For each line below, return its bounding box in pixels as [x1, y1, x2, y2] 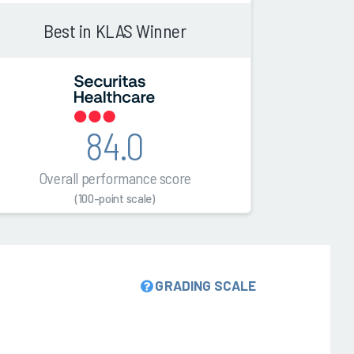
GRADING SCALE [155, 277, 257, 294]
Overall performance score [38, 168, 191, 188]
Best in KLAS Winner [43, 19, 186, 43]
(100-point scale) [74, 191, 155, 206]
